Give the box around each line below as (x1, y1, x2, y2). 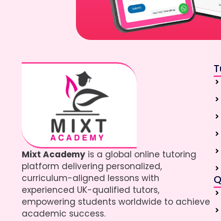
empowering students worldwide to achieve (22, 195, 211, 208)
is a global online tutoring (85, 148, 197, 160)
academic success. (22, 207, 106, 220)
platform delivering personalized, (22, 160, 162, 172)
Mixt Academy (22, 148, 86, 160)
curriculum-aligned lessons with (22, 172, 160, 184)
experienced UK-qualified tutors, (22, 184, 160, 196)
